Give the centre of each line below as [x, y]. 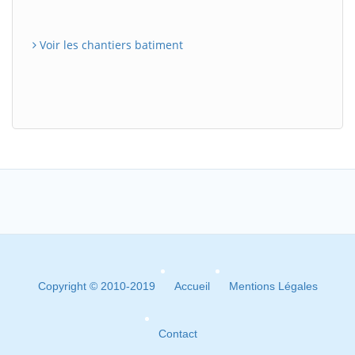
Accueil [192, 286]
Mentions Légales [273, 286]
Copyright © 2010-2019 [96, 286]
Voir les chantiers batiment [110, 44]
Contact [177, 333]
